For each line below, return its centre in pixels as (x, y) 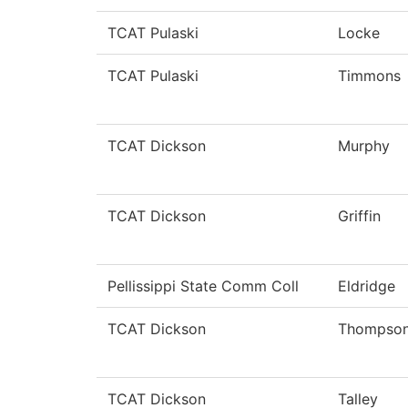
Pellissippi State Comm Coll (203, 286)
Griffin (359, 216)
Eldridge (367, 286)
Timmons (369, 76)
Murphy (364, 146)
